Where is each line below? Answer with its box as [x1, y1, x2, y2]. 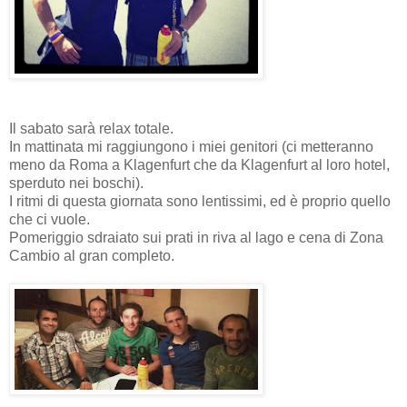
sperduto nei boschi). [9, 174, 144, 191]
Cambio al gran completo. [9, 247, 174, 263]
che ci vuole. [9, 211, 90, 227]
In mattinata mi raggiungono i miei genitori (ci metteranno [9, 138, 373, 154]
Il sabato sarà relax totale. [9, 120, 174, 136]
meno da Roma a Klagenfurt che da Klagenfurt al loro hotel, [9, 156, 390, 173]
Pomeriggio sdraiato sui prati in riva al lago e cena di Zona [9, 229, 383, 245]
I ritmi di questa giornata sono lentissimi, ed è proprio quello [9, 193, 391, 209]
